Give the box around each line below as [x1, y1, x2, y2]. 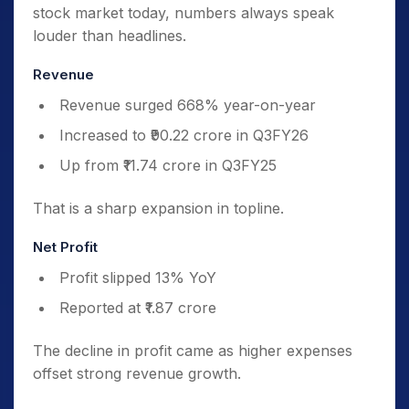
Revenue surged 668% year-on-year [59, 96, 316, 115]
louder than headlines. [33, 26, 186, 46]
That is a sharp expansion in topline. [33, 199, 284, 218]
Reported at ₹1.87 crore [59, 299, 216, 318]
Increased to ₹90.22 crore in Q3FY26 [59, 126, 309, 145]
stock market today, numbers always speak [33, 4, 334, 23]
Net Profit [33, 238, 98, 257]
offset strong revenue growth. [33, 364, 241, 383]
